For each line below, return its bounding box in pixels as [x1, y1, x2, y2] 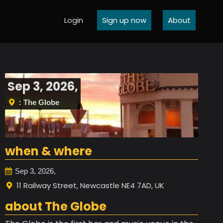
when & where [5, 143, 92, 160]
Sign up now [102, 15, 146, 25]
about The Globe [5, 198, 107, 215]
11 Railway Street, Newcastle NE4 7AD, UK [16, 180, 164, 191]
